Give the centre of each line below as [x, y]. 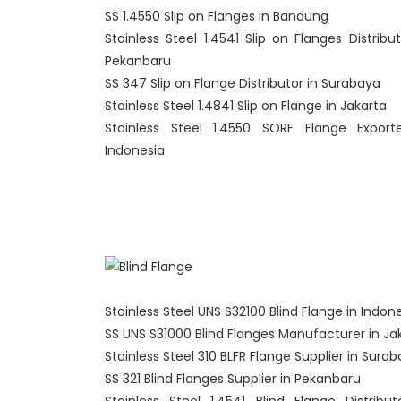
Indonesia [135, 150]
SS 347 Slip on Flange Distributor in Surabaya [243, 83]
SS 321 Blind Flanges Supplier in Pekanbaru [233, 379]
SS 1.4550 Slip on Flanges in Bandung [217, 16]
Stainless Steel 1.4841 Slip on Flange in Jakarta [246, 106]
